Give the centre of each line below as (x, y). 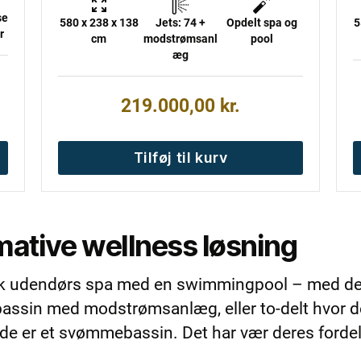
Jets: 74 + (180, 23)
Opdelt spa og (262, 23)
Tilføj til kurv (180, 157)
